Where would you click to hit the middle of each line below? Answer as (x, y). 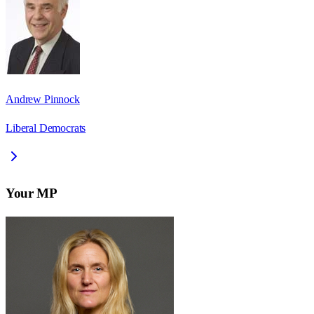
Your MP (32, 193)
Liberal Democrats (46, 128)
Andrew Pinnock (43, 100)
